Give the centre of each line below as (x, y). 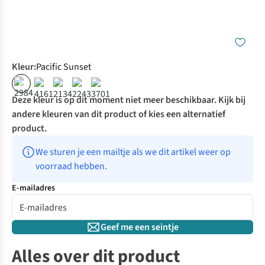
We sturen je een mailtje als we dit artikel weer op (133, 152)
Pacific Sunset (64, 67)
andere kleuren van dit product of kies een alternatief (119, 114)
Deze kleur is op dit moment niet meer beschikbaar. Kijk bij (129, 100)
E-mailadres (33, 188)
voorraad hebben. (71, 167)
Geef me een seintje (140, 227)
